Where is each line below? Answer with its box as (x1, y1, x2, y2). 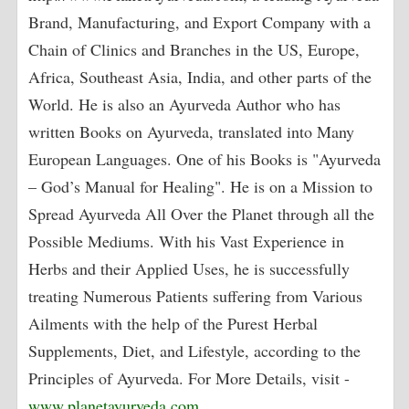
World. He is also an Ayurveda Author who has (28, 93, 341, 116)
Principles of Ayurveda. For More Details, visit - (28, 367, 351, 390)
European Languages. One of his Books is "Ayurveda (28, 148, 382, 171)
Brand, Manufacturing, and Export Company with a (28, 11, 372, 34)
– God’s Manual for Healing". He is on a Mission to (28, 175, 373, 198)
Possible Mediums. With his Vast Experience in (28, 230, 345, 253)
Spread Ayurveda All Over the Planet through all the (28, 203, 375, 225)
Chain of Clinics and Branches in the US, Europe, (28, 38, 361, 61)
